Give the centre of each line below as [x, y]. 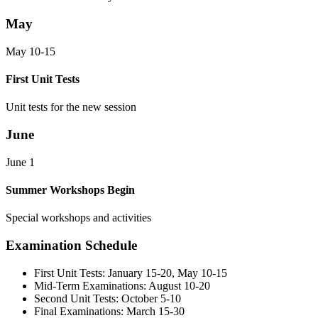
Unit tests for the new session [71, 107]
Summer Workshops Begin [70, 190]
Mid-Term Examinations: [90, 285]
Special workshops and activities [78, 218]
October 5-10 [151, 298]
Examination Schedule [71, 246]
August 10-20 [179, 285]
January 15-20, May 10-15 [168, 273]
